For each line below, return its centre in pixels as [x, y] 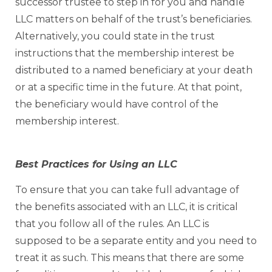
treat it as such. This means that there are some [130, 258]
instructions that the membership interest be [125, 53]
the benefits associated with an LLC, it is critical [127, 207]
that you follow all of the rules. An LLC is [112, 224]
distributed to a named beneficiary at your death [134, 70]
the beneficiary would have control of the [117, 104]
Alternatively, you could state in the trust [115, 36]
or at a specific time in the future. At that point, [128, 87]
